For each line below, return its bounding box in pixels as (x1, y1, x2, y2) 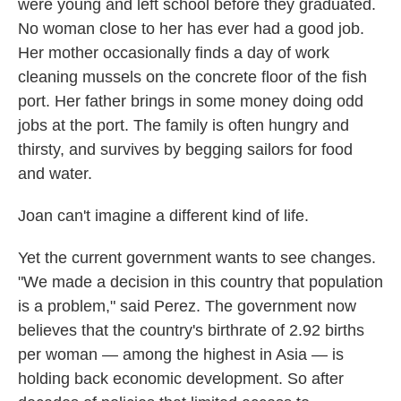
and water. (18, 164, 92, 183)
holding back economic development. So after (18, 369, 344, 388)
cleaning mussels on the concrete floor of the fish (18, 67, 367, 86)
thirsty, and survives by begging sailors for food (18, 140, 353, 158)
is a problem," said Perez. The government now (18, 296, 356, 315)
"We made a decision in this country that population (18, 272, 383, 291)
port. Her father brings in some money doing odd (18, 91, 363, 110)
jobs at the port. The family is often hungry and (18, 115, 349, 134)
